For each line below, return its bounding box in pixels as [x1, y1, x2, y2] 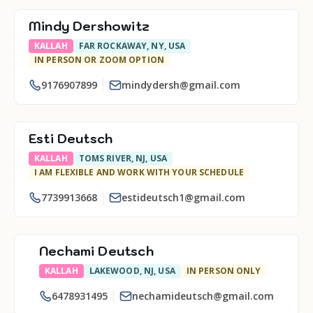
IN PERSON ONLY [186, 265, 261, 277]
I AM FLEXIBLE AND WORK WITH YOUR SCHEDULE [34, 166, 244, 178]
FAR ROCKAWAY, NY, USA [78, 40, 186, 52]
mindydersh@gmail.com [122, 78, 240, 92]
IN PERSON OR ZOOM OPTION [34, 54, 164, 66]
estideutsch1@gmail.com [122, 191, 245, 204]
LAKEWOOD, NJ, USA [89, 265, 175, 277]
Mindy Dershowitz [29, 18, 150, 34]
